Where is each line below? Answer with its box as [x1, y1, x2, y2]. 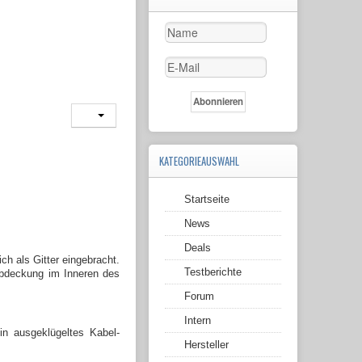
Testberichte [184, 266, 242, 279]
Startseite [184, 193, 229, 206]
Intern [184, 314, 211, 327]
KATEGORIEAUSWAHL [159, 154, 239, 170]
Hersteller [184, 339, 229, 351]
